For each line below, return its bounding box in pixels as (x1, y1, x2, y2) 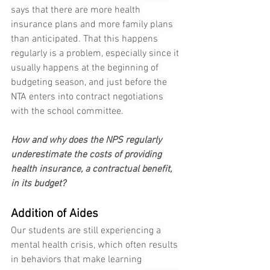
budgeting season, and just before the (11, 77, 169, 89)
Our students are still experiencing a (11, 225, 163, 237)
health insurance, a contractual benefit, (11, 163, 174, 176)
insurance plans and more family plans (11, 19, 175, 31)
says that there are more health (11, 4, 143, 17)
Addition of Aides (11, 207, 98, 222)
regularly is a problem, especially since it (11, 48, 181, 60)
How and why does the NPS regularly (11, 134, 164, 147)
